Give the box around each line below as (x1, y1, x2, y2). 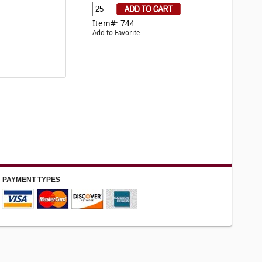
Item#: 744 (92, 20, 135, 29)
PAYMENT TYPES (2, 175, 60, 184)
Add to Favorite (92, 29, 140, 37)
